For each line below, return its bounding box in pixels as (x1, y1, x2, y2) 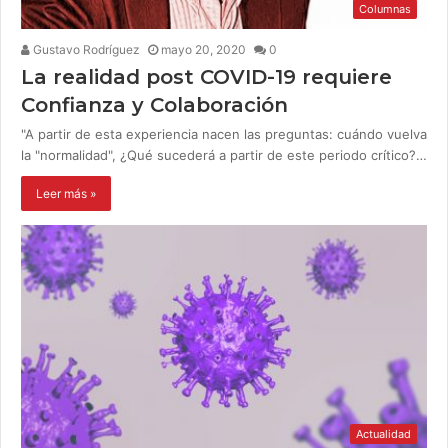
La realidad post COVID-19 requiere (21, 65, 392, 90)
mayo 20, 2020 (161, 42, 246, 58)
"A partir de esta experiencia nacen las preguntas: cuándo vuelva (21, 126, 427, 143)
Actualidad (356, 427, 411, 442)
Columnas (359, 2, 411, 17)
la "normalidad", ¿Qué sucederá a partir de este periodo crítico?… (21, 147, 427, 164)
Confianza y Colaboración (21, 93, 288, 118)
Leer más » (36, 186, 96, 202)
